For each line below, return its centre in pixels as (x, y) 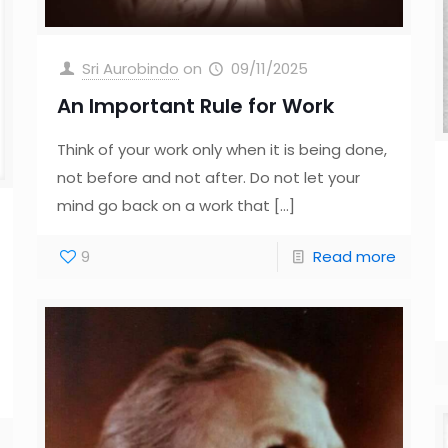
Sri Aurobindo (130, 68)
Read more (355, 256)
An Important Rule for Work (195, 105)
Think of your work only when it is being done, (221, 149)
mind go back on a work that (163, 205)
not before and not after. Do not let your (208, 177)
